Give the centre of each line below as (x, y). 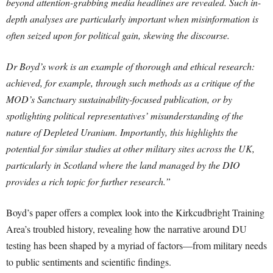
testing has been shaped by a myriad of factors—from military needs (136, 246)
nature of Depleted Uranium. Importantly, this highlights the (122, 132)
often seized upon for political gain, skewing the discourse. (118, 35)
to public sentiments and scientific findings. (89, 262)
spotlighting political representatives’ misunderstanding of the (125, 116)
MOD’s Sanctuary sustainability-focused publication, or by (119, 99)
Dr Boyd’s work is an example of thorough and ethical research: (130, 66)
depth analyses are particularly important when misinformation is (132, 19)
